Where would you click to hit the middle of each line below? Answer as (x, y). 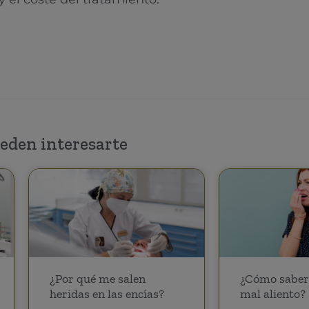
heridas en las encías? (107, 293)
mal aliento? (273, 293)
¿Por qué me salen (97, 278)
